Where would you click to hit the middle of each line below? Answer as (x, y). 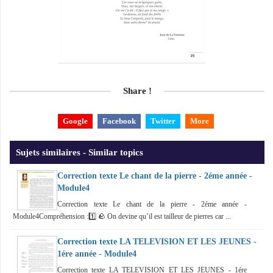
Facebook (119, 121)
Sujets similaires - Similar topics (80, 152)
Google (75, 121)
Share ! (137, 90)
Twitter (163, 121)
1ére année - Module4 (97, 253)
